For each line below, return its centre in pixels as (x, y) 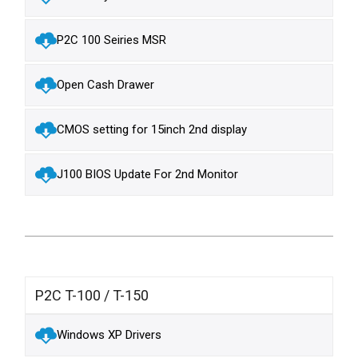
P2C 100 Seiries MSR (112, 40)
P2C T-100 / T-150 (92, 295)
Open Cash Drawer (106, 85)
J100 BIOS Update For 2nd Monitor (148, 175)
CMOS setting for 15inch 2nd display (152, 130)
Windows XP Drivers (109, 335)
